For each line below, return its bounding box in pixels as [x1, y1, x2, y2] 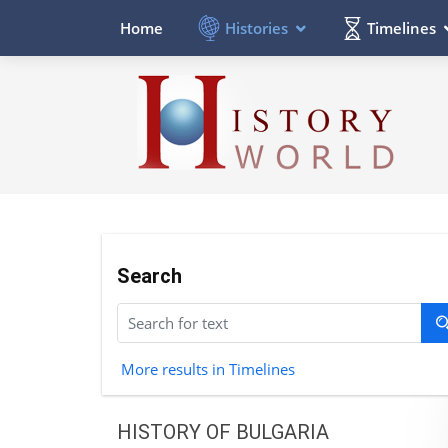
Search [117, 263, 182, 288]
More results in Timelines [120, 358, 295, 379]
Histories [225, 17, 288, 38]
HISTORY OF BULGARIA [117, 419, 329, 444]
